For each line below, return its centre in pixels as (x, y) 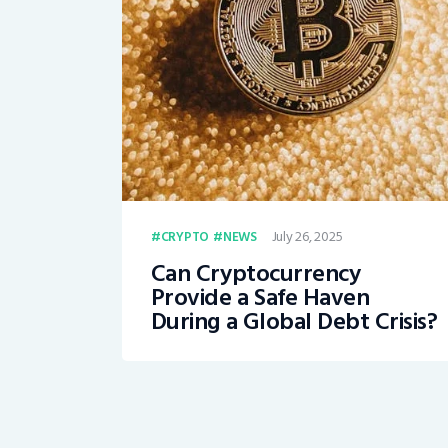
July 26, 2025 (307, 237)
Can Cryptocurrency (255, 274)
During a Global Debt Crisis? (294, 322)
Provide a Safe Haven (260, 298)
